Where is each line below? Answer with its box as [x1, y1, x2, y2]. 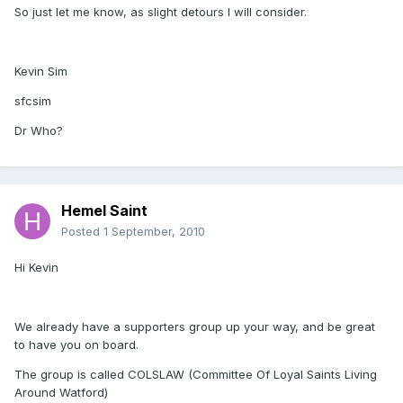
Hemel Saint [61, 201, 148, 220]
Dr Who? [14, 123, 63, 139]
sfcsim [14, 94, 51, 109]
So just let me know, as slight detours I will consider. [14, 4, 307, 20]
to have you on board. [14, 337, 139, 353]
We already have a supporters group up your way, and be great [14, 319, 375, 335]
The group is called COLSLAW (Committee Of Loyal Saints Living [14, 367, 377, 382]
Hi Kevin [14, 260, 58, 275]
